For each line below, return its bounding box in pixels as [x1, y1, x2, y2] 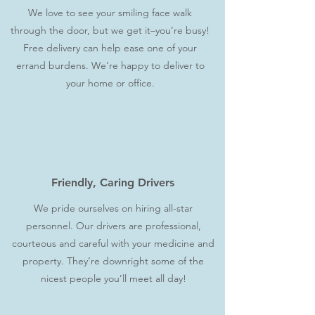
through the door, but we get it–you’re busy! [11, 24, 210, 37]
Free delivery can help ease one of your [23, 41, 197, 55]
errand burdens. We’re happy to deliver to [15, 59, 205, 72]
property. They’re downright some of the [22, 255, 204, 268]
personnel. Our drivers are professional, [25, 219, 201, 233]
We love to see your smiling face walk [28, 6, 192, 20]
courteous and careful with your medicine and [12, 237, 214, 250]
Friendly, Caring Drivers [51, 176, 174, 190]
